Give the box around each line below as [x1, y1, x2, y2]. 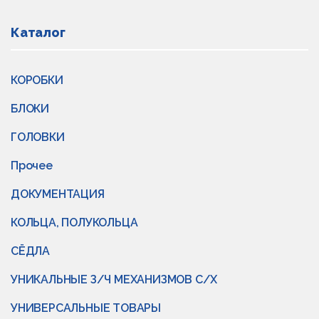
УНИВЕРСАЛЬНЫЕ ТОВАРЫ [11, 301, 161, 315]
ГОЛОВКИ [11, 130, 65, 144]
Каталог [11, 25, 66, 40]
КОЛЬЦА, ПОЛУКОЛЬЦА [11, 216, 138, 229]
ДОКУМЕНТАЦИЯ [11, 187, 105, 201]
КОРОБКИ [11, 73, 63, 87]
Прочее [11, 159, 53, 172]
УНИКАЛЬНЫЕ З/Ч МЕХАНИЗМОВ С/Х [11, 273, 218, 286]
